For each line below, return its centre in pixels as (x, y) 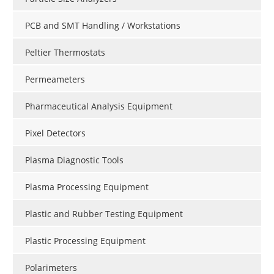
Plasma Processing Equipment (87, 187)
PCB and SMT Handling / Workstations (103, 25)
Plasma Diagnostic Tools (74, 160)
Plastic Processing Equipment (85, 240)
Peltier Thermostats (65, 52)
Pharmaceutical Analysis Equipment (99, 106)
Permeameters (55, 79)
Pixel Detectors (55, 133)
